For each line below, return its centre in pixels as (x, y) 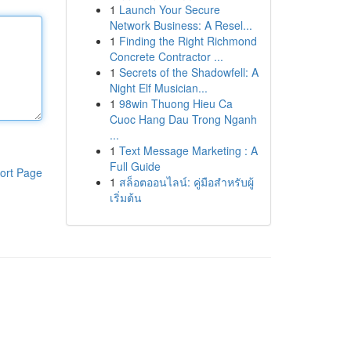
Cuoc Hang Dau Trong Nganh (183, 119)
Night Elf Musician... (158, 88)
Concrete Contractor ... (166, 56)
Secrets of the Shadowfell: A (188, 72)
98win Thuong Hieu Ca (175, 103)
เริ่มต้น (125, 197)
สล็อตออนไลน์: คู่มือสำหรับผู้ (186, 182)
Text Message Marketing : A (188, 150)
